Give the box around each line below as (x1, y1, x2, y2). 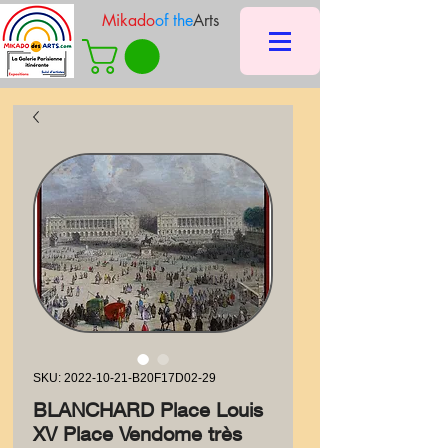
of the (154, 10, 193, 31)
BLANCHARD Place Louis (33, 398, 263, 421)
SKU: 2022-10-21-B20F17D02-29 (33, 371, 216, 385)
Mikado (101, 10, 155, 31)
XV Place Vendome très (33, 422, 242, 445)
